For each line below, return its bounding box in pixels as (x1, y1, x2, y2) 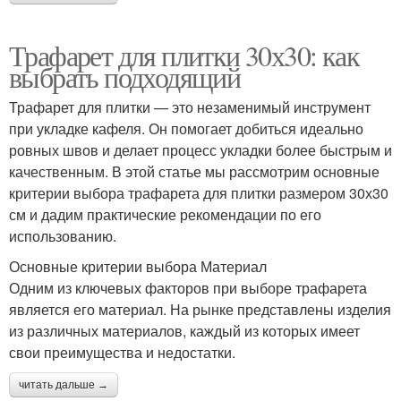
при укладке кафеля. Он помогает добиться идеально (9, 117, 363, 139)
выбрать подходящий (9, 56, 241, 96)
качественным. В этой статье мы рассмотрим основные (9, 160, 380, 182)
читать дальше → (19, 378, 108, 391)
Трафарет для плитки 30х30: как (9, 35, 360, 74)
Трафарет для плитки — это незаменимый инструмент (9, 96, 371, 117)
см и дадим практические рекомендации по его (9, 203, 321, 225)
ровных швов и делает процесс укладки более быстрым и (9, 139, 392, 160)
